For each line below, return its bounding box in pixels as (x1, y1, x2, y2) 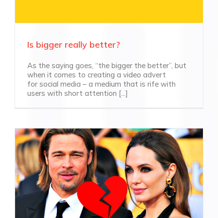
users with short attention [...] (27, 88, 128, 98)
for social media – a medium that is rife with (27, 79, 176, 89)
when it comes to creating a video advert (27, 70, 166, 79)
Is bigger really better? (27, 38, 120, 50)
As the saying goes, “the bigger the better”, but (27, 60, 186, 70)
